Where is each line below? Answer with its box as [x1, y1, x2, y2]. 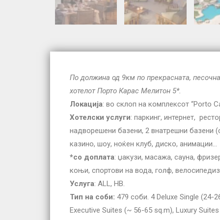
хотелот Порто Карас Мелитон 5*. [70, 86, 181, 96]
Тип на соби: [70, 192, 115, 202]
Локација [70, 100, 103, 109]
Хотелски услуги [70, 113, 131, 122]
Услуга [70, 179, 94, 189]
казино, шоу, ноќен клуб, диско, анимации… [70, 139, 217, 149]
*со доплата [70, 153, 114, 162]
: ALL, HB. [94, 179, 125, 189]
